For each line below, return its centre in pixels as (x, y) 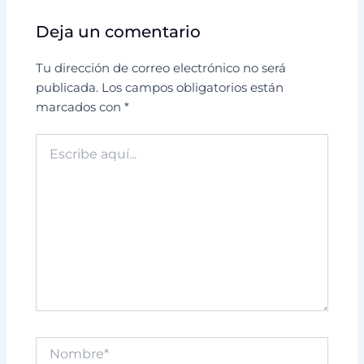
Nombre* (62, 345)
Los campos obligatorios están (193, 87)
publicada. (67, 87)
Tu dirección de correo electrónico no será (161, 68)
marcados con (80, 107)
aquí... (52, 158)
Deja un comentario (119, 31)
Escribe (57, 142)
